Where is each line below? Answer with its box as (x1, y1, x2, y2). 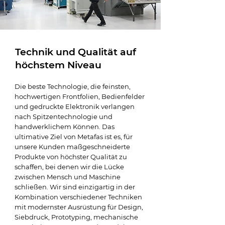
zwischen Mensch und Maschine (15, 173, 121, 181)
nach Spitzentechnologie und (15, 113, 113, 121)
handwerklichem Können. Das (15, 123, 115, 131)
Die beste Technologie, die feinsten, (15, 82, 131, 90)
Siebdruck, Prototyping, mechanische (15, 213, 138, 221)
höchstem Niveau (15, 59, 101, 71)
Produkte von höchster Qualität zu (15, 153, 127, 161)
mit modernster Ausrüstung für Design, (15, 203, 143, 211)
